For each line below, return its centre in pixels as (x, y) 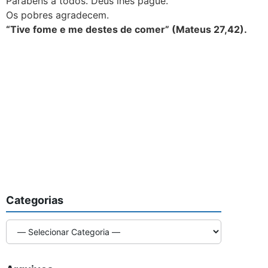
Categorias (35, 200)
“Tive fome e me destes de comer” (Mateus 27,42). (127, 29)
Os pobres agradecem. (57, 15)
